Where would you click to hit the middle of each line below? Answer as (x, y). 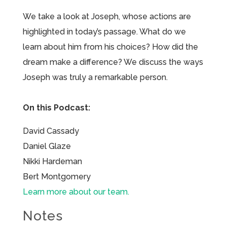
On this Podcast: (56, 107)
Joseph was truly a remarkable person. (95, 77)
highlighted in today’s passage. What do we (104, 31)
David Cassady (51, 131)
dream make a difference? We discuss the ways (113, 62)
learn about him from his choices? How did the (110, 47)
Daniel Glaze (47, 146)
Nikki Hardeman (52, 161)
